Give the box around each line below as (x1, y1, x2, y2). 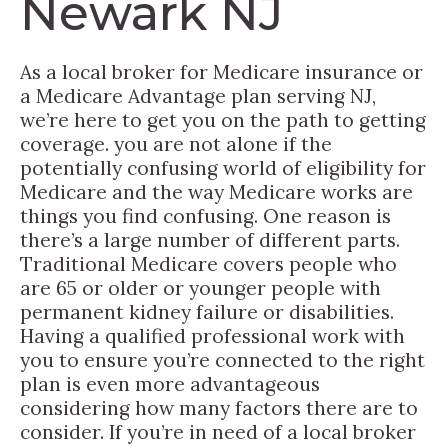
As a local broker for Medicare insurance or (20, 59, 423, 84)
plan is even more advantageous (20, 371, 320, 396)
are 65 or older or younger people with (20, 275, 381, 300)
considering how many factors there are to (20, 395, 418, 420)
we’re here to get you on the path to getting (20, 107, 426, 132)
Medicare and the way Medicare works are (20, 179, 413, 204)
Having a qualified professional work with (20, 323, 405, 348)
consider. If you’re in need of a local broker (20, 419, 416, 444)
